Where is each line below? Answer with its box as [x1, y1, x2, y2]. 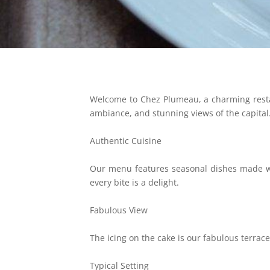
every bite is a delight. [90, 177, 180, 188]
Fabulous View [90, 204, 148, 216]
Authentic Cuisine [90, 135, 162, 146]
